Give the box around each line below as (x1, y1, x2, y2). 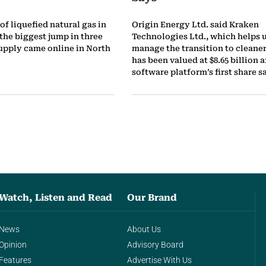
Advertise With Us (126, 255, 192, 265)
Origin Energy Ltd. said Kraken (131, 20, 259, 29)
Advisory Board (126, 240, 183, 249)
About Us (126, 224, 161, 234)
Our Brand (126, 192, 177, 203)
